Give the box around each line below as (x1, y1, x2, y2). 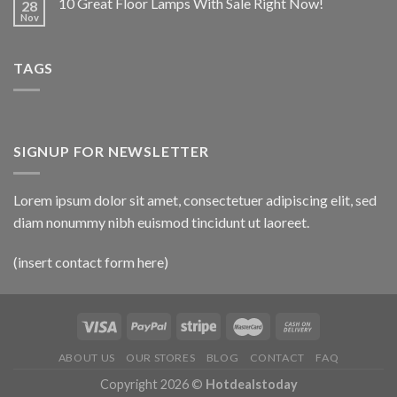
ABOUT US (58, 350, 115, 364)
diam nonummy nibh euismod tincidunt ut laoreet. (13, 213, 309, 230)
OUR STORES (126, 350, 196, 364)
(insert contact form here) (13, 253, 168, 271)
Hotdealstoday (205, 376, 298, 392)
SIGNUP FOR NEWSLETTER (13, 143, 209, 160)
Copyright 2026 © (99, 376, 206, 392)
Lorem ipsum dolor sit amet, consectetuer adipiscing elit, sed (13, 191, 377, 208)
